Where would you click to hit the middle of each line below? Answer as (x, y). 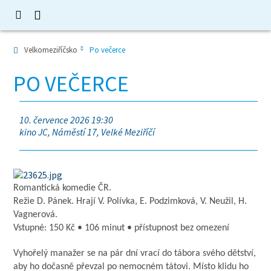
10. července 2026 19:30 (67, 120)
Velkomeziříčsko (51, 50)
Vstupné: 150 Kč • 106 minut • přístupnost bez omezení (122, 228)
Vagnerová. (37, 215)
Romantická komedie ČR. (63, 188)
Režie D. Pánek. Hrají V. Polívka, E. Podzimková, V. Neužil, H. (130, 201)
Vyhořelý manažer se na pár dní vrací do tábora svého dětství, (135, 253)
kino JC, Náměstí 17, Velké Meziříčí (87, 132)
